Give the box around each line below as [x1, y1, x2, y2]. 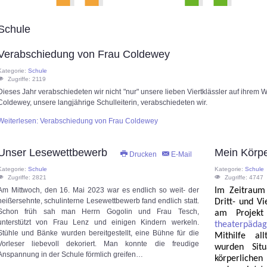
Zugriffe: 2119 [8, 76, 46, 83]
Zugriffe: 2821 [8, 174, 46, 181]
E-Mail [169, 150, 192, 159]
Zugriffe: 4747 [225, 174, 264, 181]
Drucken [127, 150, 159, 159]
